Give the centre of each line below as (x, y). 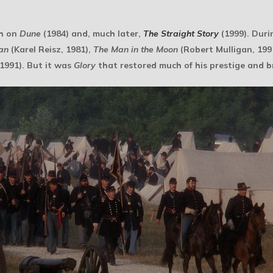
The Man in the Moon (136, 49)
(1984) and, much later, (92, 34)
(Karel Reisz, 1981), (51, 49)
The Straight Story (181, 34)
